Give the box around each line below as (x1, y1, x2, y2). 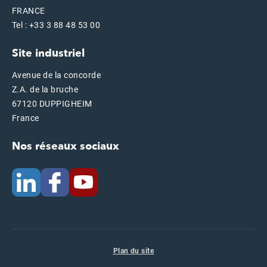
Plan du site (113, 246, 154, 255)
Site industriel (12, 45, 85, 61)
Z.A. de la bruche (12, 84, 79, 94)
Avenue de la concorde (12, 70, 101, 80)
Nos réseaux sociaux (12, 138, 119, 154)
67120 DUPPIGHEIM (12, 98, 92, 108)
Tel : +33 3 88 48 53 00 (12, 20, 101, 30)
